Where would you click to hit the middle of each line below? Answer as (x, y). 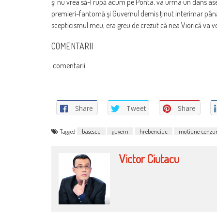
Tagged (68, 132)
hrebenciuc (154, 132)
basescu (91, 132)
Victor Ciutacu (149, 159)
